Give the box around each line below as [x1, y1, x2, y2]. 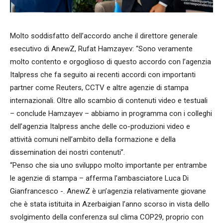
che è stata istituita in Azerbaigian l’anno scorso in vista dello [10, 200, 210, 209]
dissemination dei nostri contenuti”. [10, 148, 125, 157]
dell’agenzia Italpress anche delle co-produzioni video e [10, 122, 190, 131]
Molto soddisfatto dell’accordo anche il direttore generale [10, 31, 198, 41]
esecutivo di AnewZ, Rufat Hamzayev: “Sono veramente [10, 44, 193, 54]
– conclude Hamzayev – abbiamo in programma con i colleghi [10, 109, 212, 118]
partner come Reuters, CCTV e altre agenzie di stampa [10, 83, 189, 93]
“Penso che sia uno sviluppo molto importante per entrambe [10, 161, 207, 170]
